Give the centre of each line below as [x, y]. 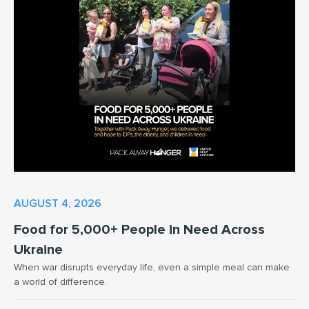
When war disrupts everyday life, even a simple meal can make [152, 267]
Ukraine [38, 249]
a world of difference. [60, 281]
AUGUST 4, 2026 [58, 203]
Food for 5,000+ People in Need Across [139, 229]
